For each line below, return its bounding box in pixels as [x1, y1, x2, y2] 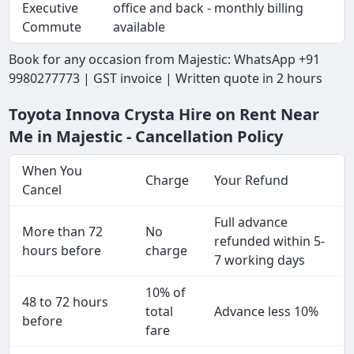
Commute [22, 18, 82, 36]
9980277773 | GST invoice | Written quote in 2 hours [9, 70, 326, 88]
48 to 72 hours [22, 293, 109, 311]
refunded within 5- [214, 232, 326, 250]
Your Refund [214, 171, 289, 190]
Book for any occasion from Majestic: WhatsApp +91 [9, 51, 321, 69]
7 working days [214, 251, 306, 269]
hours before [22, 242, 102, 260]
